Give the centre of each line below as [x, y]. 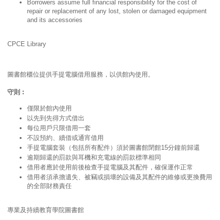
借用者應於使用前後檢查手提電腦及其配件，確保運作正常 [110, 167]
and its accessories [55, 20]
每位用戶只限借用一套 [59, 128]
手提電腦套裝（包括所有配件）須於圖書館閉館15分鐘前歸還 [113, 147]
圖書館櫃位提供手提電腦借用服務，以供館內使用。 [81, 74]
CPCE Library [27, 44]
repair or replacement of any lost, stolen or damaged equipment [117, 11]
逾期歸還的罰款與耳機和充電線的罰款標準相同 [94, 157]
